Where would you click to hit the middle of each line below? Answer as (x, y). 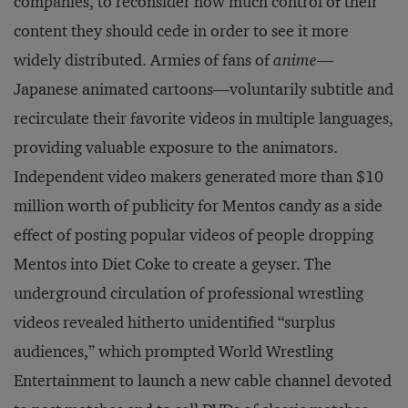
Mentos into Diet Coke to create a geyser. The (173, 264)
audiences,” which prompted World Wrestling (173, 352)
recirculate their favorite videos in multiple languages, (204, 118)
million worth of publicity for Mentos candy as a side (198, 206)
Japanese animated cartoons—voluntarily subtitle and (204, 89)
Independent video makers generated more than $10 (199, 177)
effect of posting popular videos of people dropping (194, 235)
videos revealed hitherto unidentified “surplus (174, 322)
